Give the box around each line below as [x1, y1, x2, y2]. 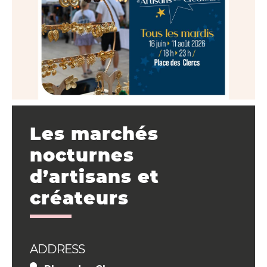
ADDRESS [30, 241, 85, 256]
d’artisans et [30, 165, 159, 188]
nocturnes [30, 144, 134, 166]
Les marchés [30, 122, 159, 145]
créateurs [30, 187, 129, 209]
